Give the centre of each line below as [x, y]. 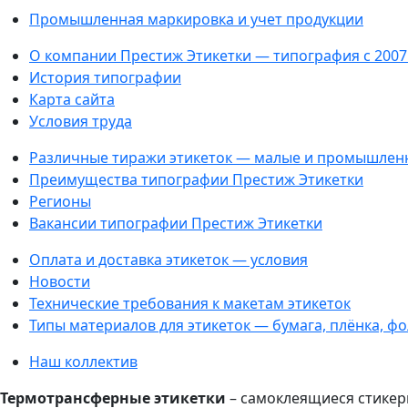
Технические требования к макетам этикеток [190, 304]
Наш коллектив [83, 362]
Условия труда [81, 122]
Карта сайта [72, 100]
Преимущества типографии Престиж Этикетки [196, 180]
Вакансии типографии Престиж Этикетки [176, 224]
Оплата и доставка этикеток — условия [168, 260]
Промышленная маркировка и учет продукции [196, 20]
